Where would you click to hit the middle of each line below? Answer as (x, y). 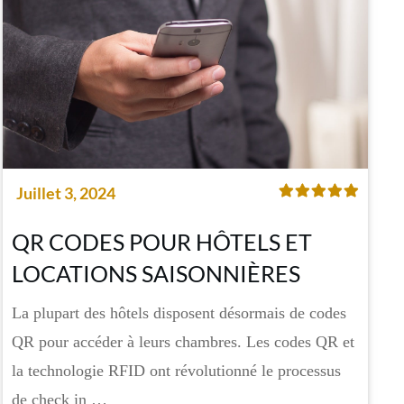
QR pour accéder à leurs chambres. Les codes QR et (184, 342)
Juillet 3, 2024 (66, 193)
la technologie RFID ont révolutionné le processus (177, 371)
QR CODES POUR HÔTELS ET (162, 242)
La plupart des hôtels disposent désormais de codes (179, 313)
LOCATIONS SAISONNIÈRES (156, 274)
